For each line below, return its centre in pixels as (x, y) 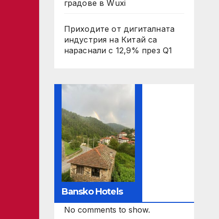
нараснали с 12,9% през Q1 (118, 50)
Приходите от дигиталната (119, 29)
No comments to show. (107, 210)
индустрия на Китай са (110, 40)
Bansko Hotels (92, 192)
